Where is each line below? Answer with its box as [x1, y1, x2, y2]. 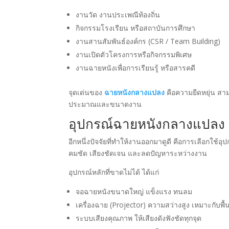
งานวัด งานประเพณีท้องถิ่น [76, 10, 161, 20]
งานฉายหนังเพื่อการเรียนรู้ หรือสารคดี [76, 63, 196, 73]
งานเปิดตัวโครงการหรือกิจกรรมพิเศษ [76, 50, 192, 60]
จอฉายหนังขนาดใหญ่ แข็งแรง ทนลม [76, 187, 193, 197]
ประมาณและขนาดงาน [68, 99, 142, 109]
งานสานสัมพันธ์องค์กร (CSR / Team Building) [76, 36, 221, 47]
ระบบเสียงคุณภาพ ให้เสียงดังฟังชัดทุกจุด [76, 213, 202, 223]
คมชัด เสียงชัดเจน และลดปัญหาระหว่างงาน [68, 148, 208, 158]
